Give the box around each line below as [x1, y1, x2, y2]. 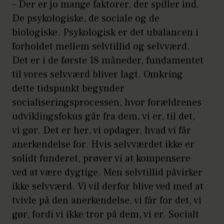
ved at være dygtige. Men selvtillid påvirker [12, 165, 202, 179]
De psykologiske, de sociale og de [12, 11, 159, 25]
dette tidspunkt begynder [12, 81, 124, 95]
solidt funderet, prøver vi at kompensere [12, 151, 190, 165]
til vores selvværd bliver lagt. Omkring [12, 67, 183, 81]
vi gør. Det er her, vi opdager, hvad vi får [12, 123, 191, 137]
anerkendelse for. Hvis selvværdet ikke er [12, 137, 194, 151]
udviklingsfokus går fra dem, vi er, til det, [12, 109, 195, 123]
